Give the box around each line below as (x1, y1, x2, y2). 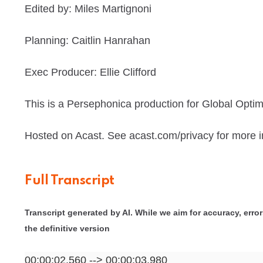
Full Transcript (25, 174, 114, 187)
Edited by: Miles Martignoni (25, 2, 154, 15)
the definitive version (25, 223, 110, 233)
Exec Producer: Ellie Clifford (25, 66, 156, 78)
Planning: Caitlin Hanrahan (25, 34, 153, 46)
